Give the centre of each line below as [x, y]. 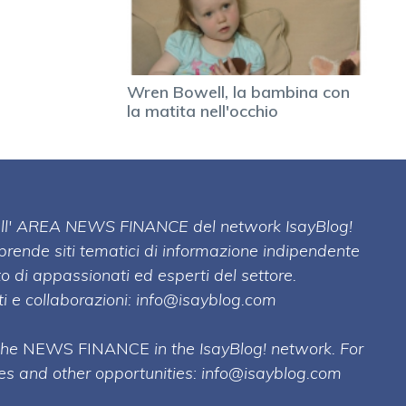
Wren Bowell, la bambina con [238, 92]
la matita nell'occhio [203, 111]
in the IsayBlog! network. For [256, 348]
